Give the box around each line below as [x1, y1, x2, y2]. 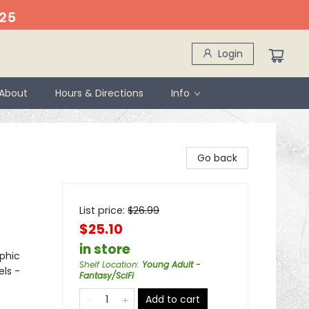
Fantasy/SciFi [79, 270, 134, 281]
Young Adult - [142, 259, 201, 270]
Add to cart [146, 292, 200, 306]
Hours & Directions [55, 86, 143, 100]
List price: [79, 203, 128, 217]
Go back [197, 151, 237, 165]
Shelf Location [79, 259, 137, 270]
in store [79, 240, 130, 259]
